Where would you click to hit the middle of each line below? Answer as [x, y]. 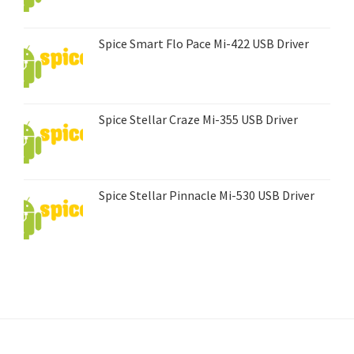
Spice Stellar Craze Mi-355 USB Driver [198, 119]
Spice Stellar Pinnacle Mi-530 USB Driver [207, 195]
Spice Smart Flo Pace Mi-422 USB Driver [204, 43]
